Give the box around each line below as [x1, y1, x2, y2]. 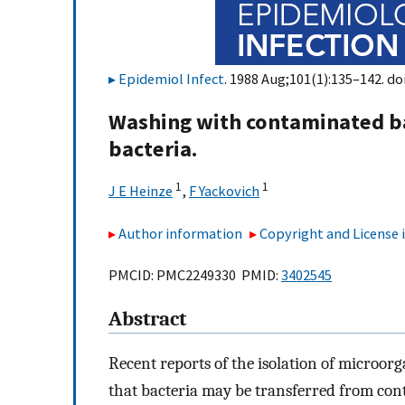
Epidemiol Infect [118, 70, 224, 88]
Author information [118, 223, 242, 242]
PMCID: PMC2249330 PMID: [108, 266, 281, 285]
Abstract [108, 307, 186, 332]
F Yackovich [189, 182, 259, 201]
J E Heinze [108, 182, 173, 201]
